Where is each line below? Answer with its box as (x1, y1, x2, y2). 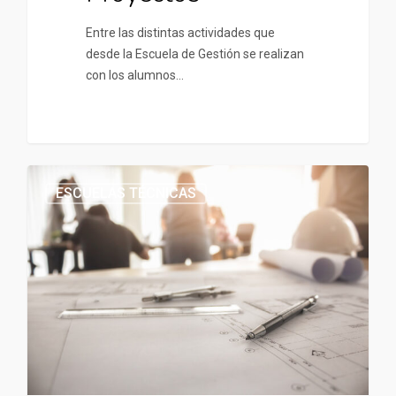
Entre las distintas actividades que (85, 25, 275, 40)
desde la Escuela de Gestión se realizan (85, 46, 304, 61)
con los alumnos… (85, 67, 184, 82)
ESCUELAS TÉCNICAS (56, 185, 196, 202)
